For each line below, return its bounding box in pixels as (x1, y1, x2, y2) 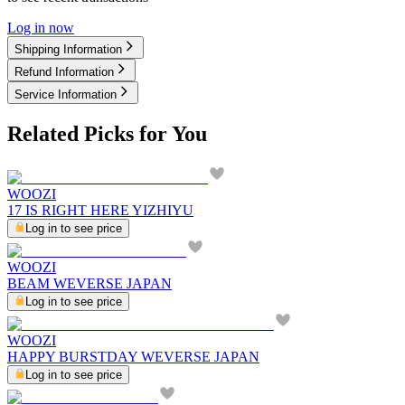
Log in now (7, 20, 74, 36)
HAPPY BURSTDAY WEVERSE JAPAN (7, 349, 259, 364)
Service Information (14, 88, 117, 102)
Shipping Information (14, 42, 122, 57)
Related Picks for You (7, 122, 207, 146)
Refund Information (14, 65, 114, 80)
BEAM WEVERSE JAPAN (7, 276, 172, 291)
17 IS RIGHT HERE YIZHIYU (7, 202, 193, 218)
